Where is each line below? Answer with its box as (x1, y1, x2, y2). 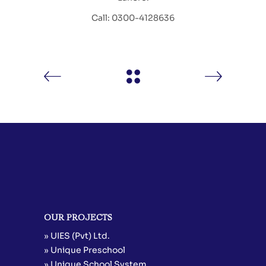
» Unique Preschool (44, 244, 125, 255)
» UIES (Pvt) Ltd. (44, 230, 110, 241)
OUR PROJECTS (44, 212, 112, 223)
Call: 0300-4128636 (91, 12, 175, 23)
